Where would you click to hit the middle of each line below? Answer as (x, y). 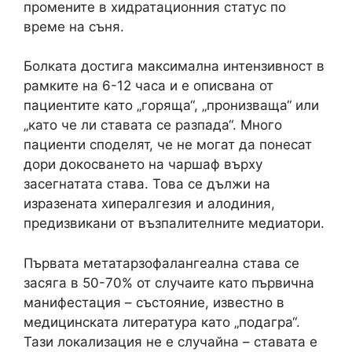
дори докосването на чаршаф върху (143, 164)
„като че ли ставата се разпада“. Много (153, 125)
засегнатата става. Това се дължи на (147, 184)
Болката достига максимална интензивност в (174, 66)
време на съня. (74, 26)
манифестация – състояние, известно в (154, 302)
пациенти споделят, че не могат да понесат (168, 145)
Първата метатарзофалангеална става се (161, 263)
